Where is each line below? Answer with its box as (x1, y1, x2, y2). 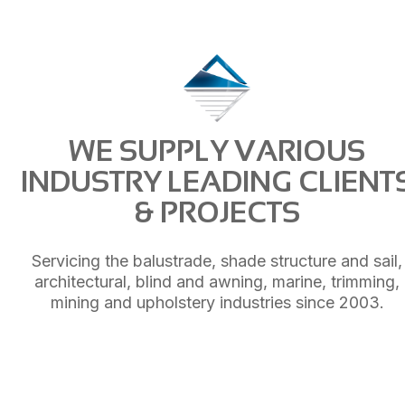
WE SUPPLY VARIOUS (69, 134, 365, 167)
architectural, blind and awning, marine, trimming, (34, 271, 400, 291)
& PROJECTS (134, 195, 300, 229)
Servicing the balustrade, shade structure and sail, (32, 250, 402, 270)
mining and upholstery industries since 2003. (50, 292, 384, 312)
